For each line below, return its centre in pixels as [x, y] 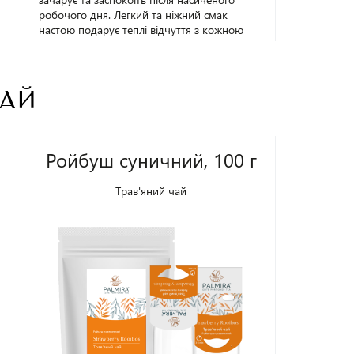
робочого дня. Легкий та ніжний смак [134, 15]
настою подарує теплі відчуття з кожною [141, 30]
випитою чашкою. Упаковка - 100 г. [129, 45]
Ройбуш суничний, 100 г [151, 160]
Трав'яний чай [151, 191]
